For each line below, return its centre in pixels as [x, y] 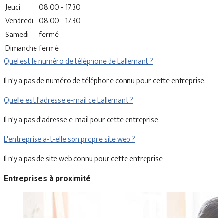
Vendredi [19, 21]
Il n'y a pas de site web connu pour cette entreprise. [84, 159]
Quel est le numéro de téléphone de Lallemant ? [79, 61]
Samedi [17, 35]
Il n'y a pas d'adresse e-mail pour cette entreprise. [82, 120]
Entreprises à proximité [47, 178]
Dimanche [21, 48]
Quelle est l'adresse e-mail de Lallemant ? [69, 100]
